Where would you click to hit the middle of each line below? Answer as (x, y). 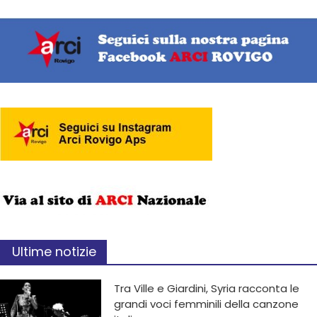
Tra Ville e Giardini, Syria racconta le (207, 288)
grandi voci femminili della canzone (207, 304)
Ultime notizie (54, 251)
